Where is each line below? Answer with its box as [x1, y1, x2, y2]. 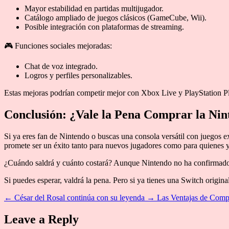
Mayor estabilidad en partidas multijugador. [25, 4, 164, 13]
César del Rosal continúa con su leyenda [14, 193, 145, 202]
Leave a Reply [4, 212, 79, 226]
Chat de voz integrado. [25, 61, 98, 71]
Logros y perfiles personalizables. [25, 71, 132, 80]
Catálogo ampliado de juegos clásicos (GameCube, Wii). [25, 13, 207, 22]
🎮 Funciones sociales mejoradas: [4, 41, 112, 50]
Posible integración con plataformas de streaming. [25, 22, 184, 31]
